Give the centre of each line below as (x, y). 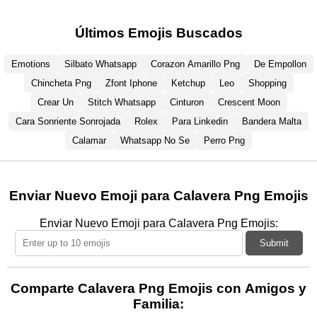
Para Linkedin (200, 121)
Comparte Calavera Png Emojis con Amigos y (158, 288)
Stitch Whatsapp (121, 102)
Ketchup (188, 83)
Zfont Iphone (131, 83)
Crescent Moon (249, 102)
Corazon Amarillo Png (195, 64)
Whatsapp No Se (155, 140)
